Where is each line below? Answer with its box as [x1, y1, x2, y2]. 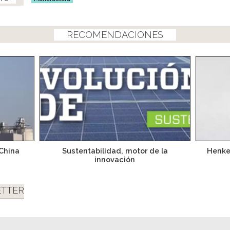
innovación [94, 155, 136, 164]
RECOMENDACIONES [67, 29, 163, 41]
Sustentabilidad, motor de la [62, 146, 168, 156]
